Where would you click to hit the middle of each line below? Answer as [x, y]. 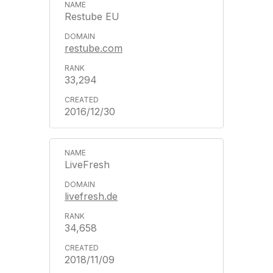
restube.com [94, 48]
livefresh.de [91, 196]
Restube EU [92, 16]
